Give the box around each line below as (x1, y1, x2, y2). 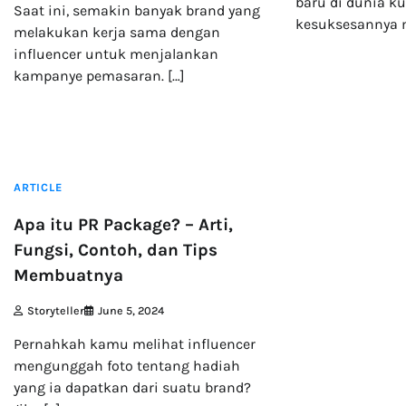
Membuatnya (14, 266, 123, 286)
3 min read (24, 136, 81, 150)
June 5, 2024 (98, 303, 164, 317)
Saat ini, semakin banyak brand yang (14, 2, 260, 20)
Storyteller (27, 303, 84, 317)
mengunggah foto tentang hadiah (14, 356, 240, 374)
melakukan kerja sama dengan (14, 24, 220, 42)
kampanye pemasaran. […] (14, 67, 185, 85)
